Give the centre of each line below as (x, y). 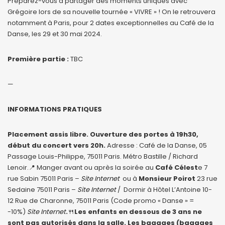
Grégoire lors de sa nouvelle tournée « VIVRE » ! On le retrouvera (111, 12)
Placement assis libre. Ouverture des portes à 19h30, (103, 135)
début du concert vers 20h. (57, 146)
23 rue (206, 179)
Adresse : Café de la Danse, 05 (156, 146)
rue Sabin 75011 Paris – (44, 179)
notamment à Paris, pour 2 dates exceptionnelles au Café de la (111, 23)
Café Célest (177, 168)
